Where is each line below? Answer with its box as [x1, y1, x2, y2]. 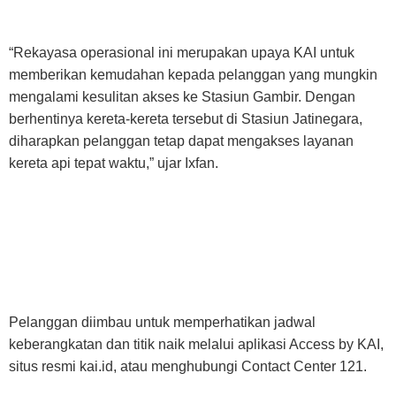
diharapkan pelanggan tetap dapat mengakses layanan [9, 133, 354, 148]
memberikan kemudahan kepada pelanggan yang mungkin [9, 66, 377, 82]
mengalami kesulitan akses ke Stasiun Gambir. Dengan [9, 88, 355, 104]
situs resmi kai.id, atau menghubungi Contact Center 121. [9, 358, 367, 374]
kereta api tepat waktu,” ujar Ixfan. [9, 155, 218, 171]
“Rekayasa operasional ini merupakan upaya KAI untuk [9, 44, 354, 60]
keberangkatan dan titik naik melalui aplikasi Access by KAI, [9, 336, 384, 352]
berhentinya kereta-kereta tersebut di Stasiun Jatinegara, [9, 110, 362, 126]
